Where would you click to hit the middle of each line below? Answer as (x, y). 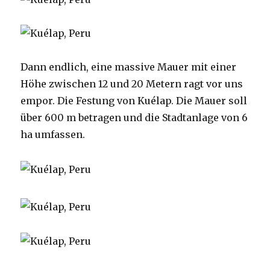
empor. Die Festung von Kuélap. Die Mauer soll (134, 101)
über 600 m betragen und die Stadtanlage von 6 (134, 118)
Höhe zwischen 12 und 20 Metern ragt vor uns (132, 84)
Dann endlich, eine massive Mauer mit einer (129, 67)
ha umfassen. (53, 135)
